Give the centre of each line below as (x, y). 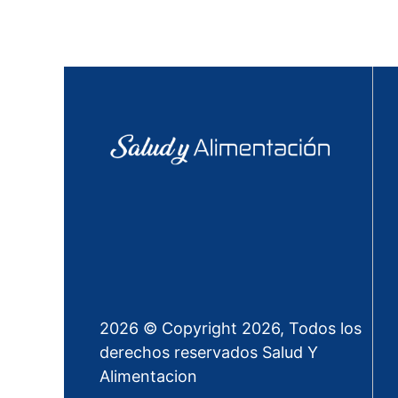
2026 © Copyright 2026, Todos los (231, 328)
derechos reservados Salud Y (209, 352)
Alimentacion (148, 376)
